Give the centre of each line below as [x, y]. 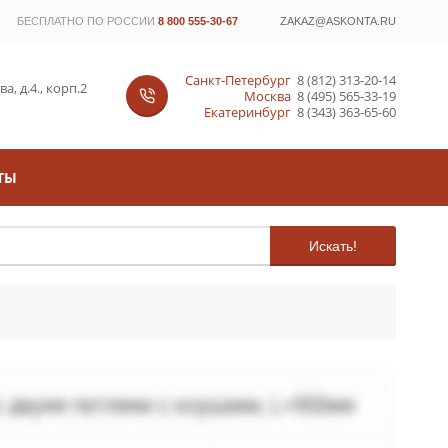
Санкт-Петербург [237, 79]
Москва [267, 95]
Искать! [333, 245]
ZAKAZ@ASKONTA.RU [338, 21]
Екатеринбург [247, 111]
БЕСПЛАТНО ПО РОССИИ [86, 21]
